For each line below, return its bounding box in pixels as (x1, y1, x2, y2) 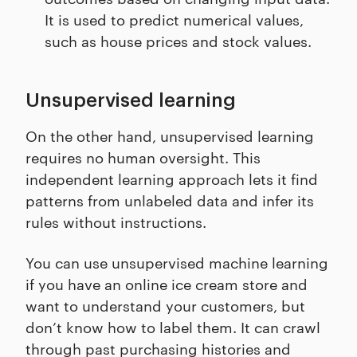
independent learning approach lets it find (25, 168, 318, 189)
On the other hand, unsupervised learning (25, 125, 314, 146)
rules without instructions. (25, 211, 210, 232)
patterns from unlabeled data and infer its (25, 190, 314, 210)
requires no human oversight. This (25, 147, 261, 167)
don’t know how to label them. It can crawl (25, 316, 320, 337)
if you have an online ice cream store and (25, 273, 308, 294)
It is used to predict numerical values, (45, 9, 304, 29)
